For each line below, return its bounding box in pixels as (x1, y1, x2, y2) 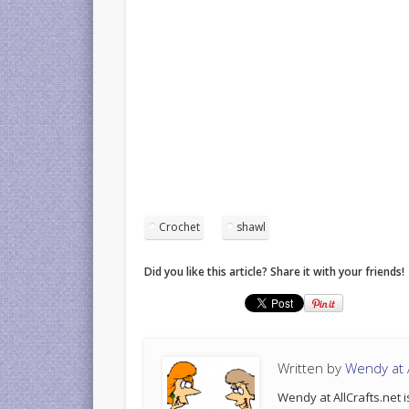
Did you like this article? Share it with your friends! (144, 263, 405, 279)
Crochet (159, 218, 201, 235)
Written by (278, 358, 346, 377)
